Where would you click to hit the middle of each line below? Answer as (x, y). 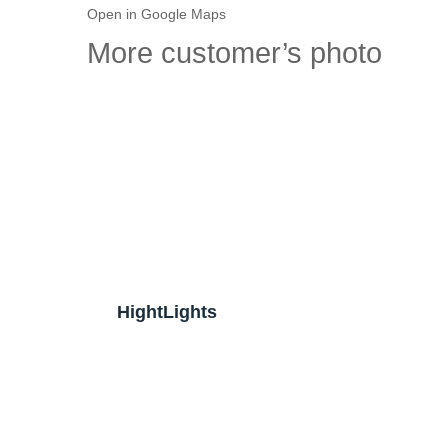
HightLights (167, 311)
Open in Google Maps (156, 15)
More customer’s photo (234, 53)
